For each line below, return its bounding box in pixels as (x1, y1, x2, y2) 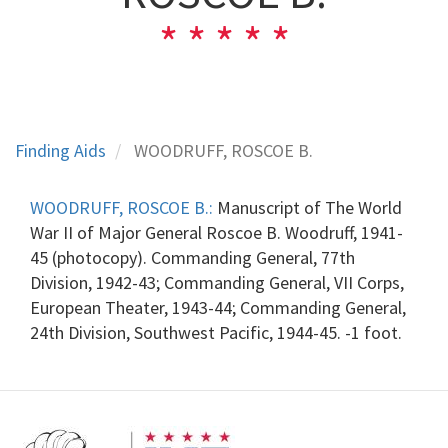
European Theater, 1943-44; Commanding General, (30, 295, 406, 319)
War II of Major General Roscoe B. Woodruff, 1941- (30, 220, 403, 244)
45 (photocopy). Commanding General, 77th (30, 245, 355, 269)
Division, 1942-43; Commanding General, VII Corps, (30, 270, 404, 294)
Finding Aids (15, 138, 106, 162)
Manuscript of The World (213, 195, 402, 219)
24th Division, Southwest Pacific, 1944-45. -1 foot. (30, 320, 402, 344)
